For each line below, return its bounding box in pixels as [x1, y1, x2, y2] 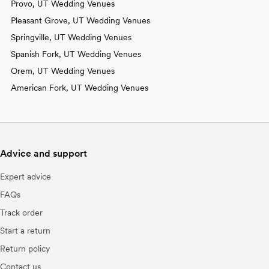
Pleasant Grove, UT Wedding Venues [11, 15, 150, 25]
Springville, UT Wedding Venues [11, 32, 131, 42]
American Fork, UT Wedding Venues [11, 82, 148, 92]
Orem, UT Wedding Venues [11, 65, 115, 76]
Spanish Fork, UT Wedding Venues [11, 49, 141, 59]
